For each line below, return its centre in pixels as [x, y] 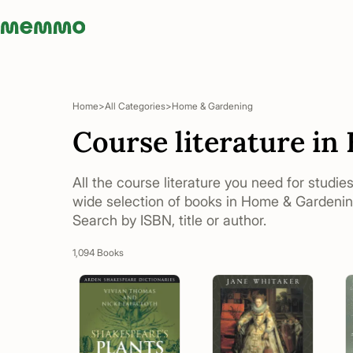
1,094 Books [98, 253]
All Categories [135, 106]
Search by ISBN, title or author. [169, 220]
